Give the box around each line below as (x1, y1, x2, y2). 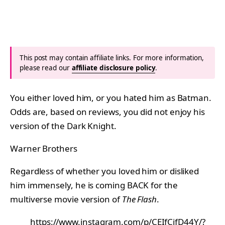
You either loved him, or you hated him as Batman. (10, 91, 211, 103)
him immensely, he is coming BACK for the (10, 179, 178, 191)
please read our (20, 63, 72, 72)
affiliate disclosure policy (71, 63, 156, 72)
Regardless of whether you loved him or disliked (10, 165, 199, 177)
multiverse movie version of (10, 193, 122, 205)
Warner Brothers (10, 142, 77, 154)
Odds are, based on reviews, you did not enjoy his (10, 105, 205, 118)
